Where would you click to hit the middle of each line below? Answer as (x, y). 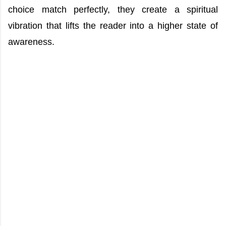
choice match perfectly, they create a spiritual (113, 10)
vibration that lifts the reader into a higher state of (113, 26)
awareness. (31, 42)
